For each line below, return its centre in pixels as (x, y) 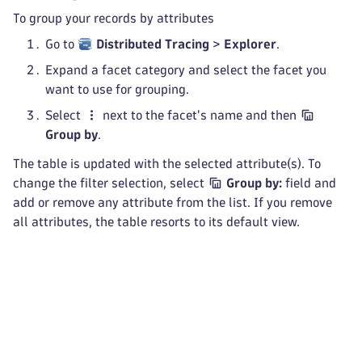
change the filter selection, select (110, 183)
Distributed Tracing (153, 44)
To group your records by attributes (114, 18)
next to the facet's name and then (200, 115)
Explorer (250, 44)
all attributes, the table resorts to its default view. (156, 222)
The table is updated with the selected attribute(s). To (167, 164)
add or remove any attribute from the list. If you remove (173, 202)
